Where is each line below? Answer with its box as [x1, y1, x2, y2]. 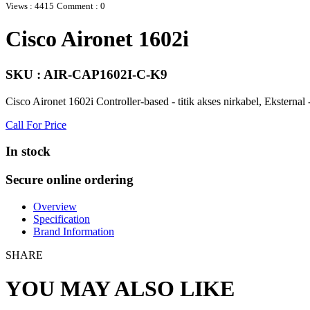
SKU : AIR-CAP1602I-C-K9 [6, 66, 167, 82]
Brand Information [33, 225, 114, 237]
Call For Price [6, 118, 66, 131]
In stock [6, 144, 51, 159]
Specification [33, 212, 90, 225]
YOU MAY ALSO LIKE [6, 276, 235, 302]
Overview [33, 200, 77, 212]
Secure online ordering [6, 172, 134, 188]
